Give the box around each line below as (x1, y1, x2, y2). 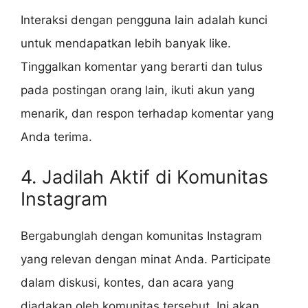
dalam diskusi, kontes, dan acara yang (21, 275, 234, 289)
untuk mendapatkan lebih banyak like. (21, 36, 231, 51)
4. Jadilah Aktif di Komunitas (21, 165, 268, 188)
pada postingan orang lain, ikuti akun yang (21, 83, 254, 98)
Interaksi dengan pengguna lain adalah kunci (21, 13, 267, 27)
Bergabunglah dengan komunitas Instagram (21, 228, 262, 243)
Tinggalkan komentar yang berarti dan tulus (21, 60, 263, 74)
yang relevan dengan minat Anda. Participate (21, 252, 271, 266)
